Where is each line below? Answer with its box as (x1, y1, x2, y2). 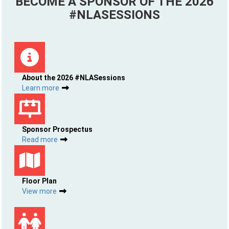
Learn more (22, 84, 59, 92)
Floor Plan (22, 177, 57, 185)
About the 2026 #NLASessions (22, 74, 125, 82)
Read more (22, 135, 58, 144)
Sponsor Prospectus (22, 125, 93, 133)
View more (22, 187, 57, 195)
